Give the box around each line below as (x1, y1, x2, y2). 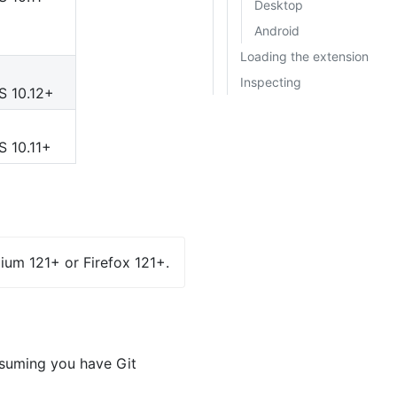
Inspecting (239, 74, 301, 90)
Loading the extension (239, 48, 369, 64)
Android (253, 22, 300, 38)
